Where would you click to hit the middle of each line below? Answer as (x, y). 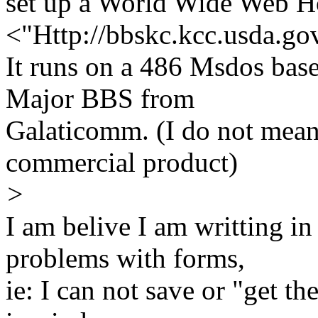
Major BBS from (100, 99)
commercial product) (122, 163)
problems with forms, (125, 258)
